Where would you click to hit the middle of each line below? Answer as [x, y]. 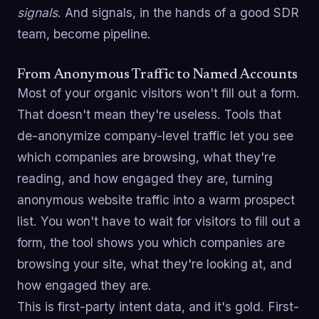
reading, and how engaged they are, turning [145, 178]
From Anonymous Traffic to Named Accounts [157, 74]
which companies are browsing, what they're [146, 157]
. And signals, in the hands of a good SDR [178, 12]
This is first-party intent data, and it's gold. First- [158, 306]
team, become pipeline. [84, 33]
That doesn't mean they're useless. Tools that [149, 114]
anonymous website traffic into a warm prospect [156, 199]
